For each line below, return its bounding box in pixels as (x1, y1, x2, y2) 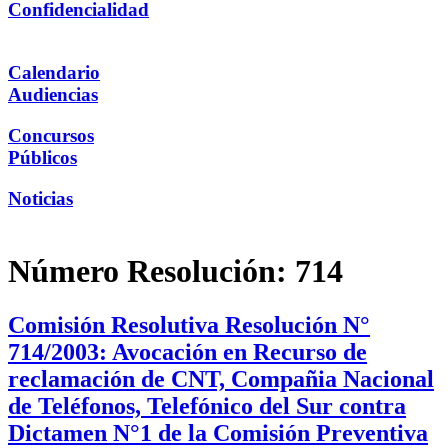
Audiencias (8, 84, 98, 106)
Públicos (8, 146, 77, 168)
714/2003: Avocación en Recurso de (8, 338, 367, 365)
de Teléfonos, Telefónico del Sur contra (8, 392, 406, 419)
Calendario (8, 62, 100, 84)
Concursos (8, 124, 94, 146)
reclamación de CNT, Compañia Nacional (8, 365, 434, 392)
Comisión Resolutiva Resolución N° (8, 311, 370, 338)
